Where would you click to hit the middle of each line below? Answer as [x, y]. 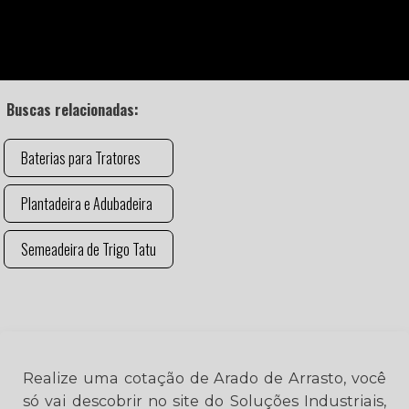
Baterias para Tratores [81, 158]
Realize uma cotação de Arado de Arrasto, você [204, 378]
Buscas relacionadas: [73, 110]
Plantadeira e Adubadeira [87, 204]
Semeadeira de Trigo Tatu [89, 249]
